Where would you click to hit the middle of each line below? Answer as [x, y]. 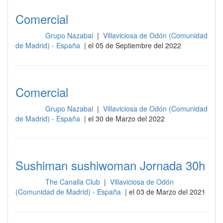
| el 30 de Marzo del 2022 [123, 118]
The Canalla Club [73, 182]
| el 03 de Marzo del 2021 [164, 192]
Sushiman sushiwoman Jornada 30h [110, 165]
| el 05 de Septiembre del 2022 [132, 45]
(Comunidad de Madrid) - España [69, 192]
